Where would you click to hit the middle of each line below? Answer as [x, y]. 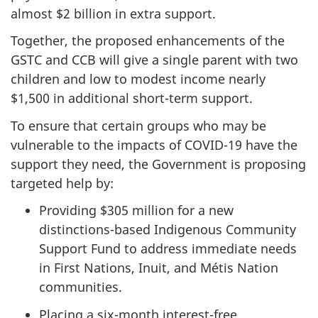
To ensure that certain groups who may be [138, 125]
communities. [81, 287]
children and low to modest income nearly [138, 79]
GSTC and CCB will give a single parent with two [154, 60]
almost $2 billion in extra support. [113, 13]
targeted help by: [62, 183]
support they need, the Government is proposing [158, 164]
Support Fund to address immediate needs [168, 249]
